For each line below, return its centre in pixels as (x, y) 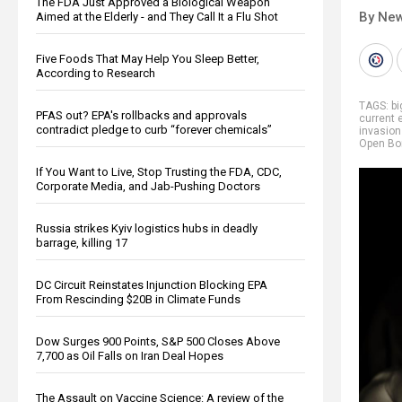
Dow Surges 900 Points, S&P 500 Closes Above (158, 341)
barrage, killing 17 (82, 242)
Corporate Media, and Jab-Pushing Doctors (148, 186)
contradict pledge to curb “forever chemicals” (154, 129)
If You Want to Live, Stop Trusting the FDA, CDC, (159, 171)
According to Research (96, 73)
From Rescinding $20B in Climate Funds (138, 299)
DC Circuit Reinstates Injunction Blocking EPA (152, 284)
